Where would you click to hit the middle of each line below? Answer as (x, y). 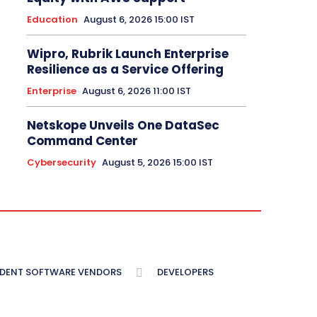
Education (53, 19)
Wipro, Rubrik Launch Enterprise (128, 54)
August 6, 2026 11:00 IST (137, 91)
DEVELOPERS (185, 272)
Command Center (83, 141)
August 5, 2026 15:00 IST (158, 162)
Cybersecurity (62, 162)
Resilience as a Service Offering (126, 69)
